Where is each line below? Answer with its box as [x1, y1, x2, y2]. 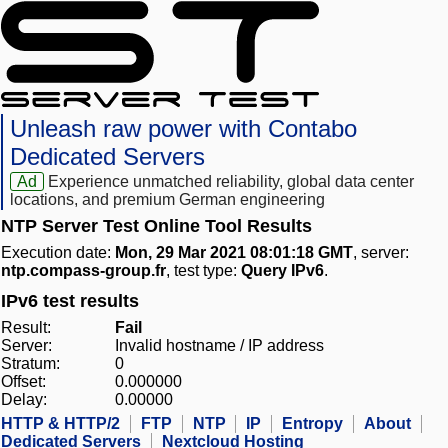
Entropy [282, 415, 343, 433]
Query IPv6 [241, 262, 324, 280]
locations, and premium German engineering [10, 191, 325, 209]
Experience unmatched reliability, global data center [48, 173, 415, 191]
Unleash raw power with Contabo [10, 115, 357, 143]
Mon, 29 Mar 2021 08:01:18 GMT [115, 244, 353, 262]
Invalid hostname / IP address [115, 337, 324, 355]
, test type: [166, 262, 241, 280]
